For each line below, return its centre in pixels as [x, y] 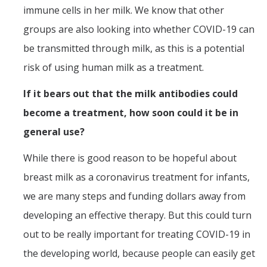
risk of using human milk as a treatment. [114, 67]
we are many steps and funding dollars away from [134, 196]
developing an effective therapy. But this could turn [137, 215]
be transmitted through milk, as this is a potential [134, 48]
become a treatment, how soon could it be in [131, 112]
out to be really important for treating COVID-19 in [137, 234]
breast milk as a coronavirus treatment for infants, [136, 177]
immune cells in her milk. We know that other [124, 10]
